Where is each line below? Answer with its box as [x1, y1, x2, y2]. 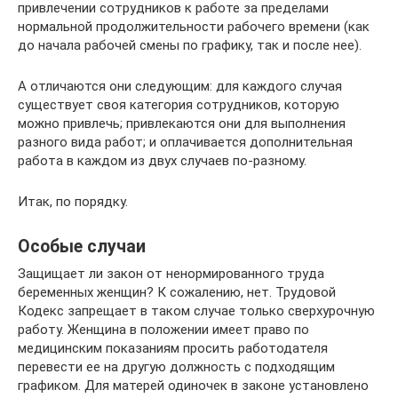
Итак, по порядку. [18, 194, 128, 210]
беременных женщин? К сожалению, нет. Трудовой [18, 284, 336, 300]
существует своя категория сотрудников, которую [18, 97, 339, 113]
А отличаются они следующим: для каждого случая [18, 78, 342, 94]
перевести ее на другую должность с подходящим [18, 359, 335, 375]
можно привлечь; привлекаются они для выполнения [18, 115, 346, 131]
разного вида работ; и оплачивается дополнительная [18, 134, 353, 150]
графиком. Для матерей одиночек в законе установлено [18, 378, 369, 394]
